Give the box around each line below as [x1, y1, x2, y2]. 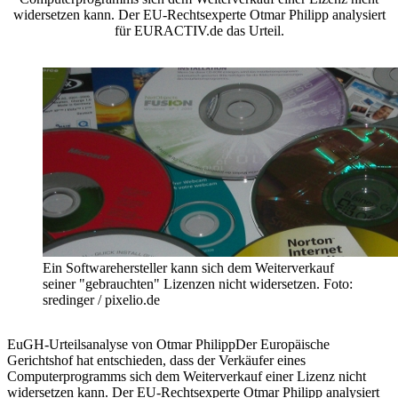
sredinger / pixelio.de [43, 292, 160, 308]
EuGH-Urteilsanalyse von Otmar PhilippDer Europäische [7, 337, 330, 353]
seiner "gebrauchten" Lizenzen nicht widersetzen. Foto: [43, 276, 353, 292]
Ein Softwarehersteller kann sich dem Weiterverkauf [43, 260, 334, 276]
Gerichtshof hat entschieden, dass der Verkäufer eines [7, 353, 306, 369]
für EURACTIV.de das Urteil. [114, 23, 284, 39]
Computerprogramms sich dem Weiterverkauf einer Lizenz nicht [7, 369, 366, 385]
